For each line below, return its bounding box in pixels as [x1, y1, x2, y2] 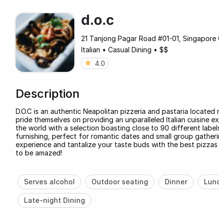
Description [16, 86, 80, 101]
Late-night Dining [23, 196, 85, 204]
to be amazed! [16, 148, 62, 157]
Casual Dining [108, 45, 152, 54]
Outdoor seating [91, 177, 148, 186]
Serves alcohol [23, 177, 75, 186]
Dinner [164, 177, 187, 186]
